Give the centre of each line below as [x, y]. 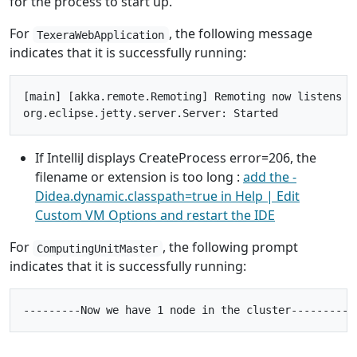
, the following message [240, 34]
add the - [270, 177]
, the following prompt [230, 247]
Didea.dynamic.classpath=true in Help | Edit [167, 196]
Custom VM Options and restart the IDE [155, 216]
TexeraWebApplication [101, 35]
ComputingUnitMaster [98, 248]
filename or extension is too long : [139, 177]
